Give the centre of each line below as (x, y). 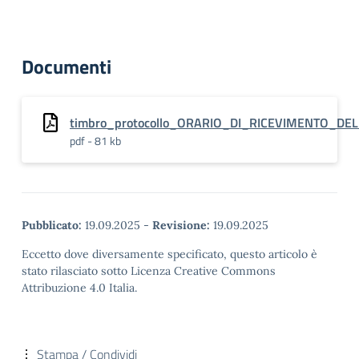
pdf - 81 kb (95, 141)
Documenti (67, 67)
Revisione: (181, 225)
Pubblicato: (52, 225)
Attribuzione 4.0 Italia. (79, 288)
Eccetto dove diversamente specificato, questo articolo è (169, 254)
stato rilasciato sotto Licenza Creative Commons (149, 271)
